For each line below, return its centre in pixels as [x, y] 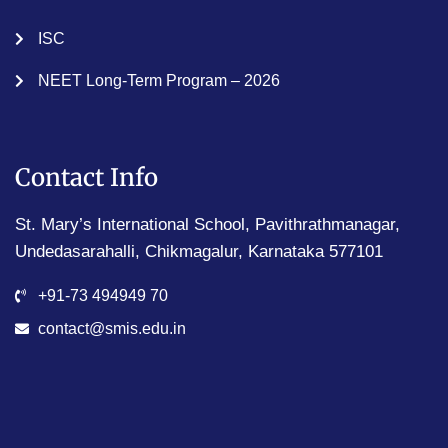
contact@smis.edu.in [111, 329]
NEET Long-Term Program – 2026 [158, 81]
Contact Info [86, 178]
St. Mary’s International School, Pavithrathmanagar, [207, 225]
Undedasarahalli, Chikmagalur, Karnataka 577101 [199, 252]
